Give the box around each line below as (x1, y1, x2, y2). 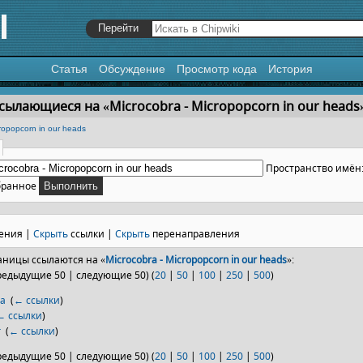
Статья (50, 62, 88, 75)
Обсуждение (98, 62, 165, 75)
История (267, 62, 313, 75)
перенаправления (150, 226, 240, 241)
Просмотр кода (176, 62, 257, 75)
